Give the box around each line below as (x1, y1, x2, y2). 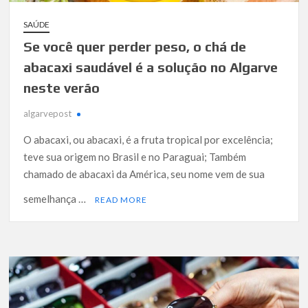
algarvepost (23, 108, 72, 120)
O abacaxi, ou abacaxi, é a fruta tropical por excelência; (23, 133, 274, 146)
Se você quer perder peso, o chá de (23, 38, 247, 55)
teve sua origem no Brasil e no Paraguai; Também (23, 151, 247, 164)
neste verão (23, 80, 100, 96)
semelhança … (23, 192, 89, 206)
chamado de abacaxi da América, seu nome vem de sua (23, 168, 265, 181)
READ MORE (95, 195, 148, 206)
